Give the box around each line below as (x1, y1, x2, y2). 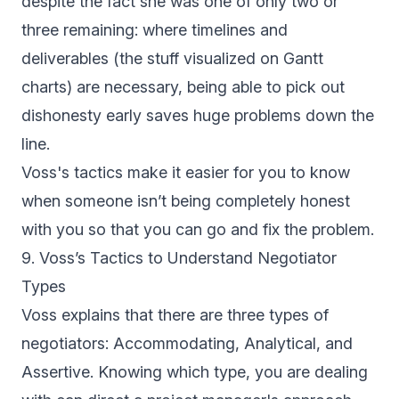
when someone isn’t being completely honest (21, 191, 350, 211)
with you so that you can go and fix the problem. (21, 220, 374, 240)
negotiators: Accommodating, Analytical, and (21, 334, 353, 354)
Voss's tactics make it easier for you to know (21, 163, 350, 183)
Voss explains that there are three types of (21, 305, 329, 325)
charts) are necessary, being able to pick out (21, 77, 345, 97)
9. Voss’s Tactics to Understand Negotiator (21, 248, 337, 268)
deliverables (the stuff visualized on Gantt (21, 49, 323, 69)
